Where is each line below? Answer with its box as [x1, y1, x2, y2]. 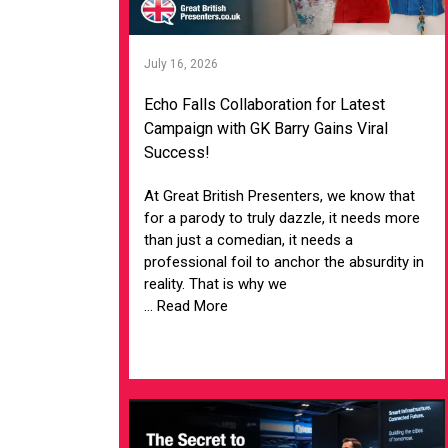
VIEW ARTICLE [239, 339, 336, 358]
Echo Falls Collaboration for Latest [144, 95, 386, 115]
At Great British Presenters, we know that [144, 187, 416, 206]
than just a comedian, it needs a [144, 231, 354, 250]
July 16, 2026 [144, 57, 219, 72]
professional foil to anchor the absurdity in [144, 253, 425, 272]
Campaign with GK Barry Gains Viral [144, 119, 389, 139]
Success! [144, 143, 211, 163]
